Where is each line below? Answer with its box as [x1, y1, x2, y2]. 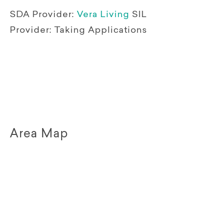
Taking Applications [54, 26, 147, 35]
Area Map [10, 128, 68, 140]
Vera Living [77, 10, 132, 20]
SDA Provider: [10, 10, 74, 20]
